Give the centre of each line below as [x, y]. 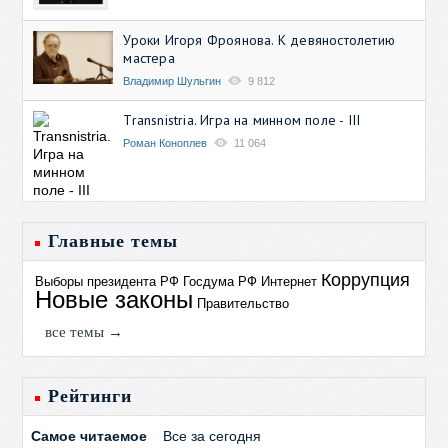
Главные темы [113, 240]
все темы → [84, 331]
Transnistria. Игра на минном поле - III [242, 119]
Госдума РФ [220, 281]
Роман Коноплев [165, 142]
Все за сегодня [212, 435]
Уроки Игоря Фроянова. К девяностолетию [259, 39]
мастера [149, 57]
